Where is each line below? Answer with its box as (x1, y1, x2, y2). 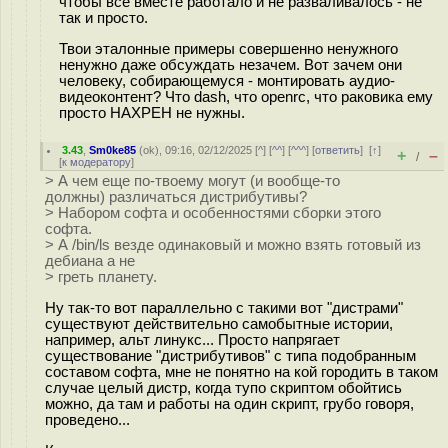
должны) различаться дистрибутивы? (45, 189, 307, 205)
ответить (315, 144, 361, 156)
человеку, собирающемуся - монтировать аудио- (59, 72, 395, 89)
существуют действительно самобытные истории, (45, 315, 393, 332)
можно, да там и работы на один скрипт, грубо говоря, (45, 395, 414, 412)
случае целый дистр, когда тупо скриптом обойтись (45, 379, 402, 396)
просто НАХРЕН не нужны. (59, 104, 245, 121)
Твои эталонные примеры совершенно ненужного (59, 40, 398, 57)
